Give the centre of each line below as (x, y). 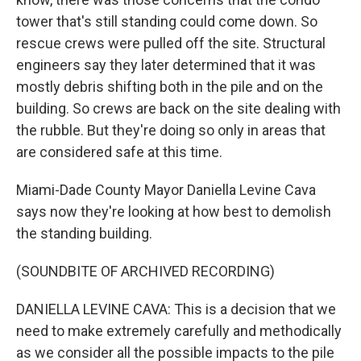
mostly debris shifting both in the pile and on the (170, 87)
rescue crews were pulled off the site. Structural (171, 43)
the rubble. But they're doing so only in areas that (171, 130)
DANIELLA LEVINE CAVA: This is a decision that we (176, 309)
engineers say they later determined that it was (166, 65)
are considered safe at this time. (119, 152)
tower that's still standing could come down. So (167, 21)
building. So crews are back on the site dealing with (178, 108)
